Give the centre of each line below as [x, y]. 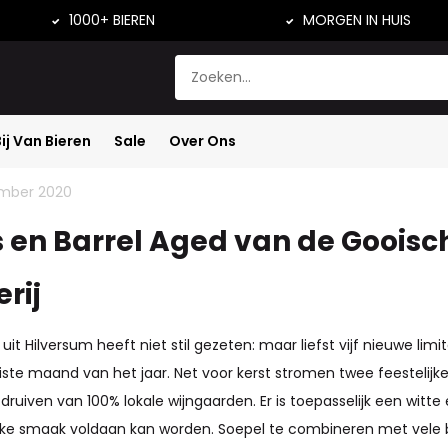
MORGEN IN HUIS [355, 20]
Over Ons [202, 141]
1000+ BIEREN [109, 20]
